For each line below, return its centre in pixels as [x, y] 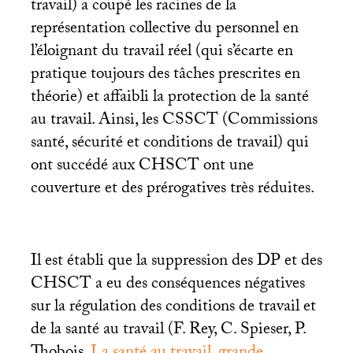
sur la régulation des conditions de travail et [173, 308]
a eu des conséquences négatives [198, 286]
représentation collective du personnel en [164, 30]
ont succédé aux [84, 167]
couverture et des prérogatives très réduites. [172, 190]
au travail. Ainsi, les [96, 122]
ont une [226, 167]
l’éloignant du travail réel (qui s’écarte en [162, 53]
